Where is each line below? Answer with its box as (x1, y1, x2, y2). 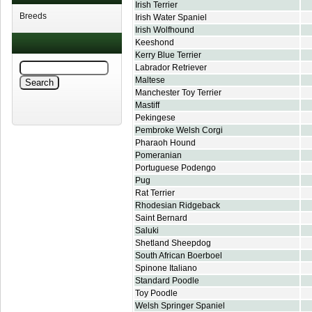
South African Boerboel (135, 251, 222, 260)
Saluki (135, 226, 159, 235)
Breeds (19, 11, 47, 21)
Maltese (135, 75, 165, 85)
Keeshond (135, 38, 174, 47)
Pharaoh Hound (135, 138, 196, 148)
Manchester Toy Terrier (135, 88, 221, 97)
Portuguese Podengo (135, 163, 216, 173)
